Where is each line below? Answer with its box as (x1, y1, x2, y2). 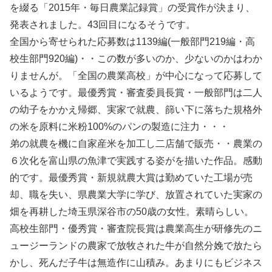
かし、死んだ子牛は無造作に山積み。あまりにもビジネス (10, 257, 262, 268)
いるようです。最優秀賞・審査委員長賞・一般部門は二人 (10, 87, 262, 98)
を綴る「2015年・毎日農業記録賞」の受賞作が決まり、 (10, 2, 255, 13)
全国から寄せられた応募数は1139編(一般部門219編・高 (10, 36, 255, 47)
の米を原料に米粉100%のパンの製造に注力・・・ (10, 121, 229, 132)
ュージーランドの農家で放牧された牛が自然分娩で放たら (10, 240, 262, 251)
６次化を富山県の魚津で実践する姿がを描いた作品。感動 (10, 155, 262, 166)
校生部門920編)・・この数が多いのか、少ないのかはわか (10, 53, 262, 64)
